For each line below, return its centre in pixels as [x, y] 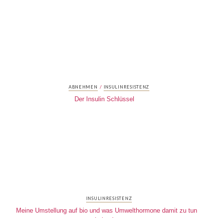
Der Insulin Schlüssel [104, 99]
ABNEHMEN [83, 87]
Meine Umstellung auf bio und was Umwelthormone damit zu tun [107, 210]
